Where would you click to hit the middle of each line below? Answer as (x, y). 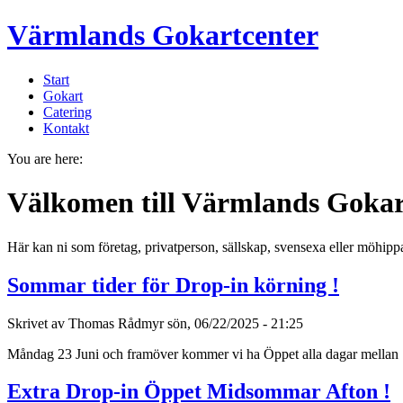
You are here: (45, 158)
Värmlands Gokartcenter (163, 36)
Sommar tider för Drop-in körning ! (173, 285)
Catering (67, 112)
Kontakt (66, 128)
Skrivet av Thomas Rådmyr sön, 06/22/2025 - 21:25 (155, 323)
